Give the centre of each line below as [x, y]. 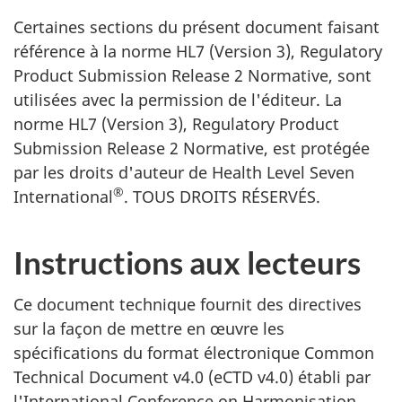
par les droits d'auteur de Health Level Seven [184, 172]
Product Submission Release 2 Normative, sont [192, 75]
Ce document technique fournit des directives [188, 304]
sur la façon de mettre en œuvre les [149, 328]
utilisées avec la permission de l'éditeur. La [178, 100]
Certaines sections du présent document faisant [197, 27]
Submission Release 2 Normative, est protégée [192, 148]
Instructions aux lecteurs [187, 262]
